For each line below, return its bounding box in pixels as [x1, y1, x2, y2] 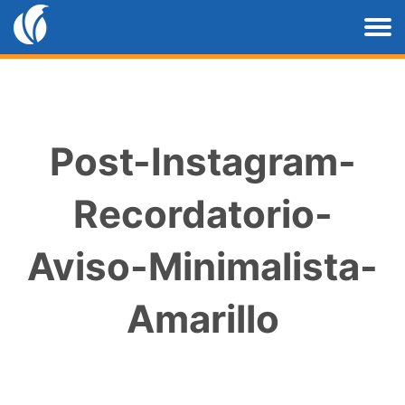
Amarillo [126, 296, 279, 342]
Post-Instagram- [49, 138, 356, 184]
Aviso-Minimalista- [27, 243, 378, 289]
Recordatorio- [72, 191, 333, 237]
